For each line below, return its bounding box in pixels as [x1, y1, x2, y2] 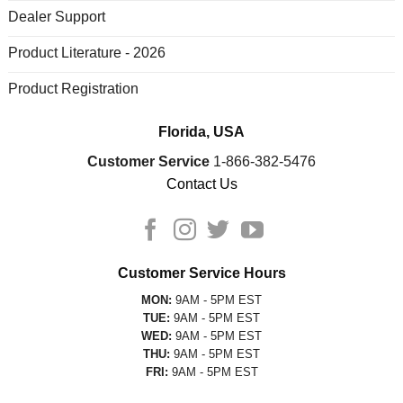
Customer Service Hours [117, 264, 286, 281]
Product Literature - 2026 [7, 44, 166, 60]
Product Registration [7, 80, 139, 96]
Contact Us [166, 176, 237, 193]
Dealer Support [7, 8, 105, 24]
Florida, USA [158, 124, 245, 140]
